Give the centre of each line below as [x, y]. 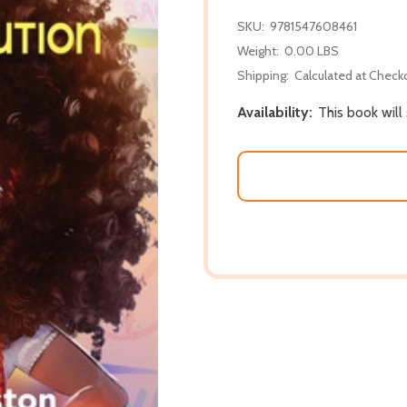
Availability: [275, 112]
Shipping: [263, 75]
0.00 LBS [312, 50]
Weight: [258, 50]
